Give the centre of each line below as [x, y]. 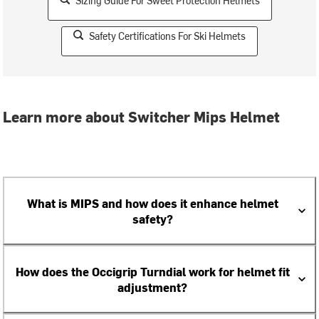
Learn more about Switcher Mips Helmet [142, 116]
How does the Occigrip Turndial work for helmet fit [152, 271]
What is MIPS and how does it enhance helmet [152, 203]
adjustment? [152, 287]
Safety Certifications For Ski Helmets [167, 36]
